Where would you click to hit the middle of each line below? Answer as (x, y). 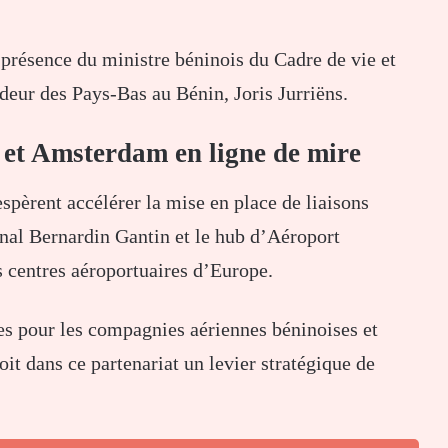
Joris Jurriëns (288, 92)
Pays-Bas (109, 92)
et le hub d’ (218, 236)
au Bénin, (190, 92)
